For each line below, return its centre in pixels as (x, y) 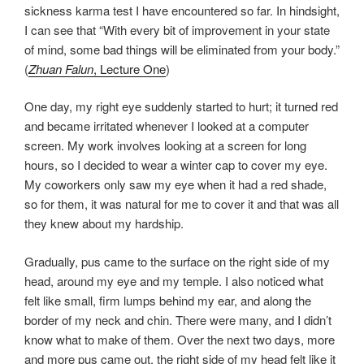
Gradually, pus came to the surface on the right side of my (177, 261)
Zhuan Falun (61, 68)
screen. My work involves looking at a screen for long (165, 145)
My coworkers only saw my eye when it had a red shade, (175, 184)
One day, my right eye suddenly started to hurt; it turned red (181, 106)
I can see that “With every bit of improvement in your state (177, 29)
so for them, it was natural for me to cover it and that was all (182, 204)
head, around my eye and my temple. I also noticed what (174, 280)
